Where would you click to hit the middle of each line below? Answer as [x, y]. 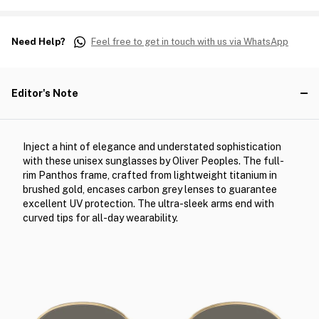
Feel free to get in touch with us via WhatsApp [190, 42]
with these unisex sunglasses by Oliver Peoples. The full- [153, 161]
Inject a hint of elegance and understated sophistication [152, 147]
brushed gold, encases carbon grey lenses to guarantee [150, 189]
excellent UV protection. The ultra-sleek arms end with [148, 204]
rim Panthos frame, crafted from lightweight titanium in [150, 175]
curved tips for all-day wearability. [100, 218]
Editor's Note [45, 93]
